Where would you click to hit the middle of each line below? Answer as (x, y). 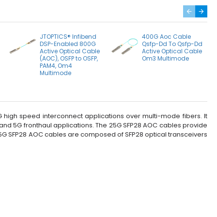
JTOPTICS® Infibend (68, 37)
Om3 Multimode (165, 58)
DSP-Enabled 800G (68, 44)
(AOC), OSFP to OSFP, (69, 58)
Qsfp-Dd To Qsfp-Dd (172, 44)
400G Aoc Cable (166, 37)
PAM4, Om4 (56, 66)
